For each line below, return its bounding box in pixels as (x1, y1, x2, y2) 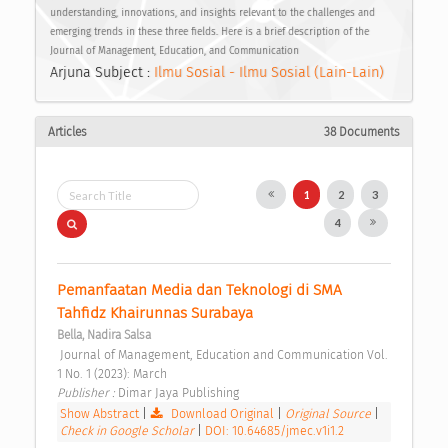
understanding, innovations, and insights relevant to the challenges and (50, 6, 375, 19)
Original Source (285, 406, 375, 422)
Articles (48, 125, 87, 140)
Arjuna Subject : (50, 63, 154, 81)
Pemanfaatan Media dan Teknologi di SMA (57, 281, 342, 300)
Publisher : (57, 385, 118, 401)
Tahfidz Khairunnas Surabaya (57, 304, 257, 323)
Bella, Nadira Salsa (57, 328, 151, 343)
